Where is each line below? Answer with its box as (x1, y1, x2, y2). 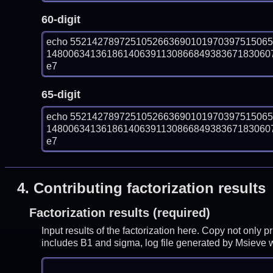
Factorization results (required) (29, 206, 210, 220)
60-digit (41, 13, 80, 26)
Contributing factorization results (33, 180, 266, 197)
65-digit (41, 88, 80, 101)
